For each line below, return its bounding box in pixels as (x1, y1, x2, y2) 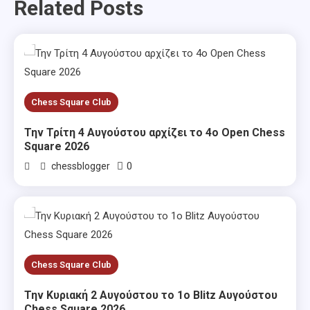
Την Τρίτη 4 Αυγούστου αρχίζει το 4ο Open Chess (24, 125, 286, 139)
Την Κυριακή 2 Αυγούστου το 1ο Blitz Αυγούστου (24, 288, 278, 302)
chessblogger (51, 160, 111, 172)
